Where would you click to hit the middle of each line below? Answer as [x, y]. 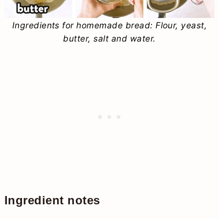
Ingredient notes [52, 200]
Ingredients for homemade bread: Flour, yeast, [109, 25]
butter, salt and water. [109, 38]
